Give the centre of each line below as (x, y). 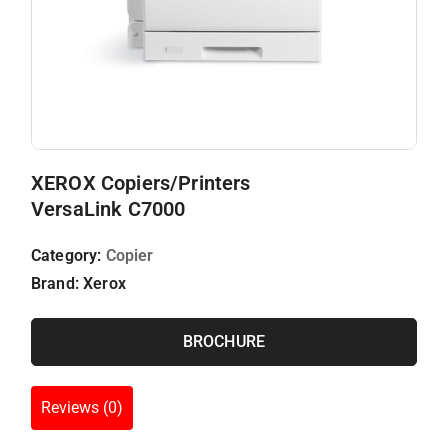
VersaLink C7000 (108, 209)
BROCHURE (224, 341)
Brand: (57, 283)
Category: (68, 255)
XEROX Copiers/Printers (141, 183)
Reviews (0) (82, 407)
